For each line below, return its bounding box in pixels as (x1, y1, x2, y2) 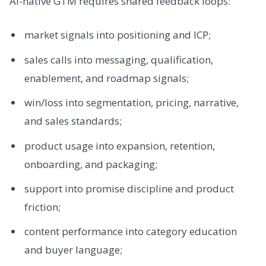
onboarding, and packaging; (24, 157, 157, 171)
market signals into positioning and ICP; (24, 28, 211, 42)
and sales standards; (24, 114, 122, 128)
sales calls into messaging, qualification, (24, 52, 213, 66)
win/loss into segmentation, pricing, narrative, (24, 96, 239, 110)
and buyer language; (24, 243, 122, 257)
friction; (24, 199, 61, 214)
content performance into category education (24, 224, 237, 239)
